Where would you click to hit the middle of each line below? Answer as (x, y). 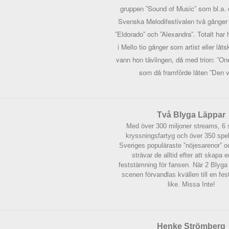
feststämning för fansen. (155, 165)
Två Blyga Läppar (191, 115)
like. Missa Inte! (191, 184)
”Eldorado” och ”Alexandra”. (156, 34)
